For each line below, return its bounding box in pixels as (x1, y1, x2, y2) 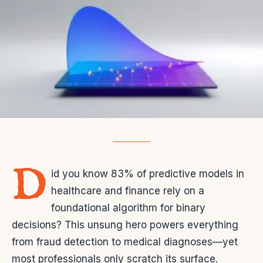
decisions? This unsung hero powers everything (12, 219, 238, 231)
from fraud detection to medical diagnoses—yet (12, 236, 238, 248)
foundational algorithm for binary (51, 202, 206, 214)
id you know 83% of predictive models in (51, 168, 245, 180)
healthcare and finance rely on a (51, 185, 205, 197)
